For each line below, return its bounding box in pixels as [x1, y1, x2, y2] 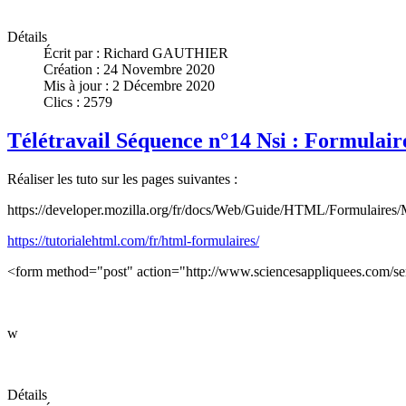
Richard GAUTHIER [103, 45, 228, 62]
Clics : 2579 [43, 94, 112, 111]
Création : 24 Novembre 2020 [43, 62, 215, 78]
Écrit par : [43, 45, 103, 62]
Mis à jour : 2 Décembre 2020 [43, 78, 215, 94]
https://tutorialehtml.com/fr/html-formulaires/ [7, 232, 259, 248]
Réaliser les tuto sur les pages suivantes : [7, 170, 237, 187]
